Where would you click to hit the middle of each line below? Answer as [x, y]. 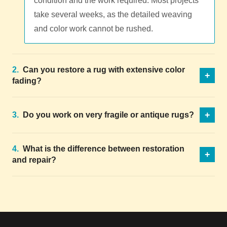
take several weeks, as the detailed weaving [113, 14]
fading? [27, 81]
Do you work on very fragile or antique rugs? [107, 115]
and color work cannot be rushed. [93, 28]
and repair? [34, 160]
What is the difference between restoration [103, 148]
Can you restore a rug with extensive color [103, 69]
